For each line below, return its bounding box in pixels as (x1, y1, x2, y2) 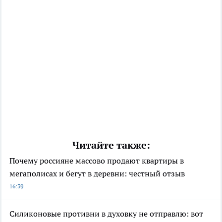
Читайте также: (72, 138, 150, 152)
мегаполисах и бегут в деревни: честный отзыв (9, 168, 185, 178)
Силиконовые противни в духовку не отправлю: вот (9, 208, 203, 219)
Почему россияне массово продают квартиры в (9, 155, 184, 166)
